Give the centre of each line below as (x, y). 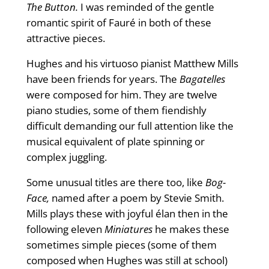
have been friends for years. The (103, 79)
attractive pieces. (65, 38)
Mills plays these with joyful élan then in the (127, 214)
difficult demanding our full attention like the (130, 126)
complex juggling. (68, 157)
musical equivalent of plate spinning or (115, 142)
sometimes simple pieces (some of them (121, 245)
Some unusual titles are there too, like (116, 183)
